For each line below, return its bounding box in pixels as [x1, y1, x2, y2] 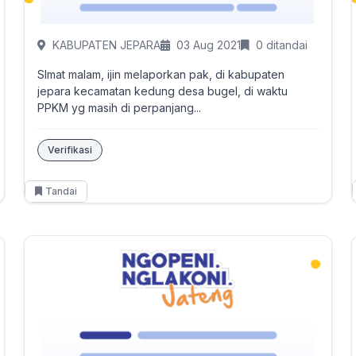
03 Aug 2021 [176, 38, 241, 52]
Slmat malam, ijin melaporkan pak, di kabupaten [37, 68, 284, 81]
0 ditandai [255, 38, 308, 52]
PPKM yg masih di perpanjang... [37, 101, 201, 114]
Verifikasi [47, 144, 92, 156]
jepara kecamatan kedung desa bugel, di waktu [37, 84, 288, 98]
